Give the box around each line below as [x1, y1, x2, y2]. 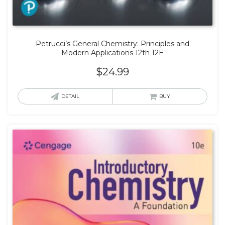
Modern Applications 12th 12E [61, 48, 164, 58]
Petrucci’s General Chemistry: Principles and [36, 39, 189, 49]
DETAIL [61, 93, 79, 100]
